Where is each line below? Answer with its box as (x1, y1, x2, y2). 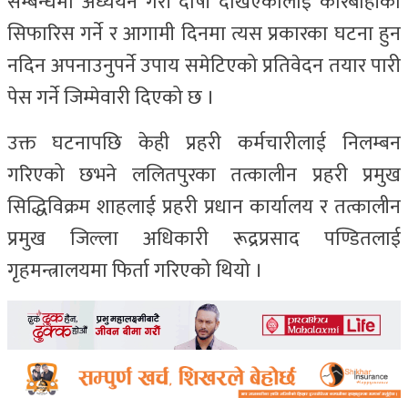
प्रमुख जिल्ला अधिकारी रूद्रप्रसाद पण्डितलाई (7, 222, 401, 257)
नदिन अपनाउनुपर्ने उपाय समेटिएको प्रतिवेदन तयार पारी (7, 49, 401, 84)
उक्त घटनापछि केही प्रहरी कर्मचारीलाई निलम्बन (7, 127, 401, 161)
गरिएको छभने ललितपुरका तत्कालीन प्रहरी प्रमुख (7, 158, 401, 193)
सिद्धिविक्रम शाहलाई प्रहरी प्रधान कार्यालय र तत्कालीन (7, 190, 401, 225)
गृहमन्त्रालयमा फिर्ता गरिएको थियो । (7, 254, 268, 289)
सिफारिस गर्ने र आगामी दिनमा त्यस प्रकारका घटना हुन (7, 17, 401, 52)
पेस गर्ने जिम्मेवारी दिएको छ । (7, 81, 215, 116)
